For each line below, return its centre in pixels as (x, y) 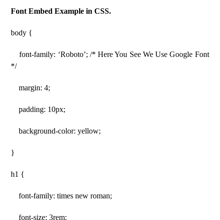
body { (22, 33)
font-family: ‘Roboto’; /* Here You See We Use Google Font (110, 54)
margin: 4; (31, 88)
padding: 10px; (38, 109)
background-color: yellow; (56, 131)
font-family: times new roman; (62, 196)
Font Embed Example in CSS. (61, 11)
